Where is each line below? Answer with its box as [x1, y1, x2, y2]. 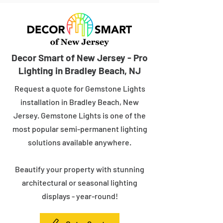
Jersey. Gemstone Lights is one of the [13, 111, 146, 120]
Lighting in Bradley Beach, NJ [18, 65, 141, 76]
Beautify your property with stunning [15, 164, 144, 174]
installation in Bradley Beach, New [20, 97, 139, 107]
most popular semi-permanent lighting [12, 124, 147, 133]
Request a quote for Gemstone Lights [14, 84, 145, 93]
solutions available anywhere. [28, 137, 131, 147]
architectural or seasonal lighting [22, 178, 137, 187]
